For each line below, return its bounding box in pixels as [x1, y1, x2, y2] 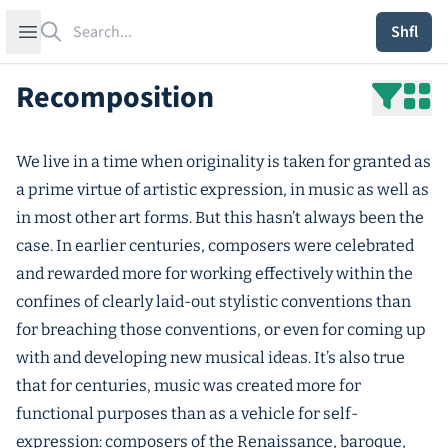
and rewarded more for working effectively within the [16, 264, 413, 283]
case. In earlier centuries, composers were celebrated [16, 236, 414, 255]
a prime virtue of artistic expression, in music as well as [16, 180, 429, 199]
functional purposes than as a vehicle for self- [16, 404, 358, 423]
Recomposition [16, 76, 214, 119]
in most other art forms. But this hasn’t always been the [16, 208, 424, 227]
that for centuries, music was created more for [16, 376, 361, 395]
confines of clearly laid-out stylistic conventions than [16, 292, 411, 311]
